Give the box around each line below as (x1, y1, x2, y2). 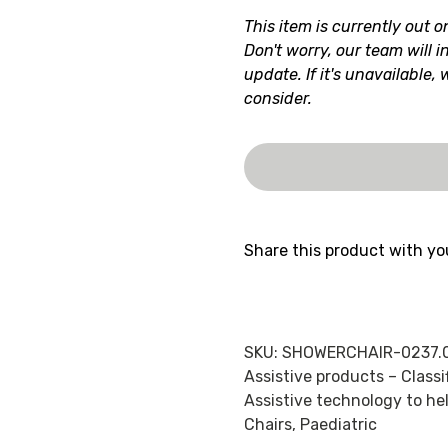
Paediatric (299, 415, 377, 434)
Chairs (243, 415, 292, 434)
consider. (243, 89, 312, 108)
